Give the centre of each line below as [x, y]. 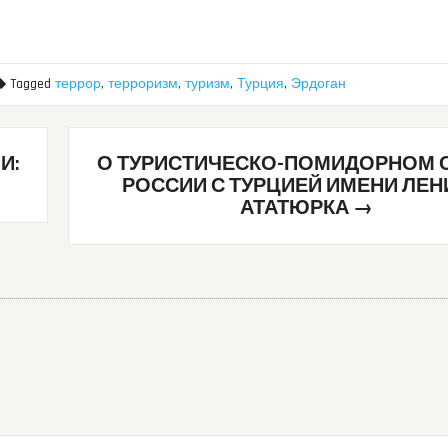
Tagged [30, 84]
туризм [207, 84]
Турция [260, 84]
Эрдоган [318, 84]
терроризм [143, 84]
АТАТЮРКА [297, 208]
